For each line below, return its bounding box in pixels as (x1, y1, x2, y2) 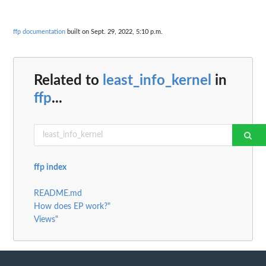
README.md (34, 189, 82, 198)
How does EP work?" (34, 202, 110, 211)
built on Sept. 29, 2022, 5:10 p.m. (65, 28, 163, 36)
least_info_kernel (103, 73, 211, 88)
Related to (34, 73, 103, 88)
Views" (34, 215, 58, 224)
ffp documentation (13, 28, 65, 36)
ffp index (34, 163, 66, 172)
